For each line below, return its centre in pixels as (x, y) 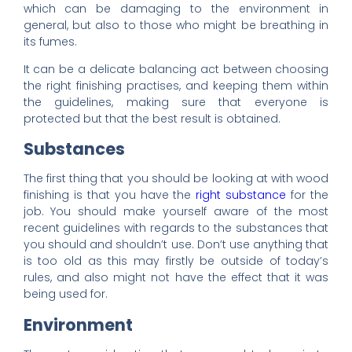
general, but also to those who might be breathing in (176, 25)
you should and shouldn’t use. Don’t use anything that (176, 245)
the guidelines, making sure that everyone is (176, 102)
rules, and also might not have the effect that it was (176, 278)
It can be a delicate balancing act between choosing (176, 69)
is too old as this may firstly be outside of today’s (176, 261)
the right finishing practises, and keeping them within (176, 85)
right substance (241, 195)
